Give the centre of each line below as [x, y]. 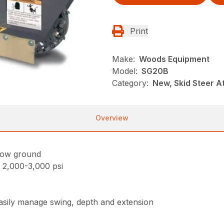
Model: [125, 71]
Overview [112, 118]
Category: [130, 83]
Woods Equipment [174, 59]
